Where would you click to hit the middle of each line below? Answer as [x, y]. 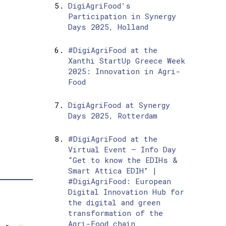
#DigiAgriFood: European [119, 181]
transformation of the [115, 213]
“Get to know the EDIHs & [123, 160]
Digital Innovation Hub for [126, 192]
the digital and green [114, 203]
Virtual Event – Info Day [122, 150]
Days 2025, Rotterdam [112, 116]
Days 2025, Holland [108, 27]
